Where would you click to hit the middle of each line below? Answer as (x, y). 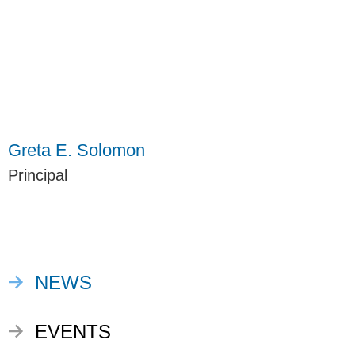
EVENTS (73, 332)
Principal (38, 176)
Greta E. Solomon (76, 151)
